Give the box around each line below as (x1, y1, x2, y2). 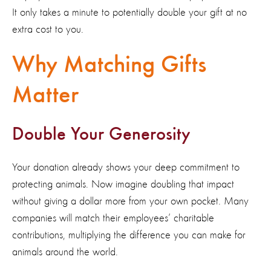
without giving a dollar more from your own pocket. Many (12, 195, 249, 207)
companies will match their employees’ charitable (12, 212, 214, 224)
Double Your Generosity (12, 125, 191, 144)
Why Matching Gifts (12, 53, 206, 77)
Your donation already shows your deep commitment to (12, 162, 240, 173)
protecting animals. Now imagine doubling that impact (12, 178, 234, 190)
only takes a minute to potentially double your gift (20, 7, 223, 18)
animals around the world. (12, 246, 118, 258)
